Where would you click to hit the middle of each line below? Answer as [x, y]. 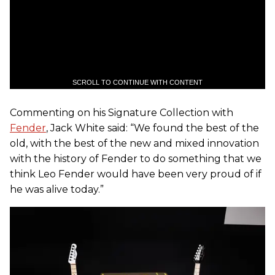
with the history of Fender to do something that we [136, 158]
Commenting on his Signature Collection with [122, 112]
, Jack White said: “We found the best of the [153, 128]
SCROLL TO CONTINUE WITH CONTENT [137, 82]
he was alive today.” [57, 189]
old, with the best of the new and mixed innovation [134, 143]
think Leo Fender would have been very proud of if [136, 174]
